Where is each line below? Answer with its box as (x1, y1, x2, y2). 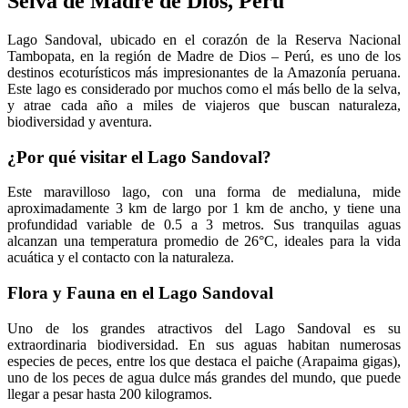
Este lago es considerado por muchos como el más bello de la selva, (7, 81, 401, 97)
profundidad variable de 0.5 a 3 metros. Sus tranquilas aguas (7, 217, 401, 233)
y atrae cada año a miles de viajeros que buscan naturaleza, (7, 97, 401, 114)
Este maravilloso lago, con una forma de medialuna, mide (7, 184, 401, 200)
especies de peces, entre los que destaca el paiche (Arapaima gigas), (7, 352, 401, 369)
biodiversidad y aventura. (7, 114, 152, 130)
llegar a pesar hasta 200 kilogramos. (7, 385, 212, 402)
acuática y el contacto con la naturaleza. (7, 250, 234, 266)
